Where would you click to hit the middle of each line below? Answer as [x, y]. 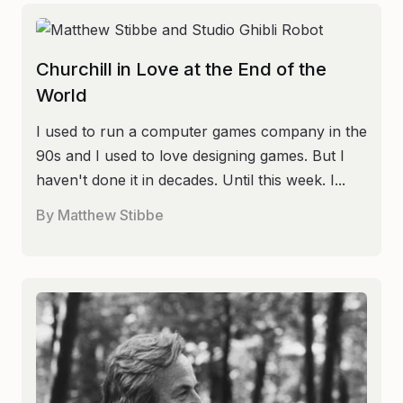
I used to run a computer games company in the [201, 131]
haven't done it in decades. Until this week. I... [191, 179]
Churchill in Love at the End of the [181, 68]
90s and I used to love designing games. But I [190, 155]
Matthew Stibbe [109, 215]
